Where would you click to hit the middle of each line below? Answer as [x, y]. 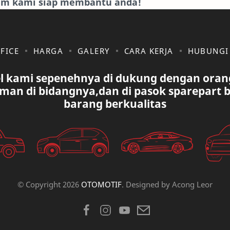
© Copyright [40, 185]
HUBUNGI [208, 51]
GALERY [94, 51]
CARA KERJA [149, 51]
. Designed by [147, 185]
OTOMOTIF [101, 185]
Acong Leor [192, 185]
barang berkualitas [115, 104]
